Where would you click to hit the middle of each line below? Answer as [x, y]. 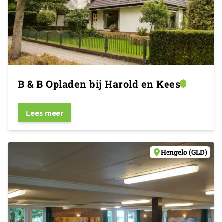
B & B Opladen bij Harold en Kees [99, 84]
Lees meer [45, 112]
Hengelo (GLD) [184, 152]
